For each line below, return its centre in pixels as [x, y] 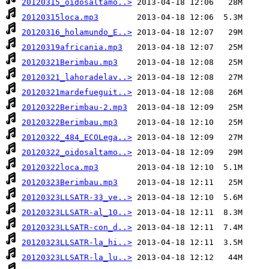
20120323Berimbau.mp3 [70, 183]
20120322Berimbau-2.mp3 [74, 107]
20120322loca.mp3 [60, 168]
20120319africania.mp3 [72, 47]
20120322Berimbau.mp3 [70, 122]
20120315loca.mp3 [60, 17]
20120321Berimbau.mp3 [70, 62]
